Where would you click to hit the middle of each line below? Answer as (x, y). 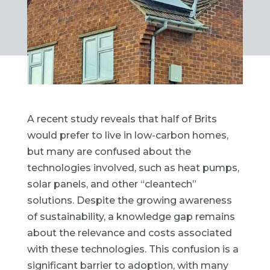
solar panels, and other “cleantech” (111, 184)
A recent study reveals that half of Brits (122, 119)
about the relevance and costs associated (129, 233)
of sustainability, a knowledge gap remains (131, 217)
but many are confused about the (109, 152)
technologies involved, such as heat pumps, (133, 168)
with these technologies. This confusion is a (133, 250)
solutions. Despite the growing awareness (129, 201)
